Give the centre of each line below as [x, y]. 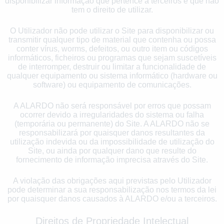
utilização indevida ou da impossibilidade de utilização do [112, 141]
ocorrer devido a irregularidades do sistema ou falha [112, 114]
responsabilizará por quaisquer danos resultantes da [112, 132]
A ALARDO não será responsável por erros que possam [112, 105]
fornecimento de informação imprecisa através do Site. [112, 159]
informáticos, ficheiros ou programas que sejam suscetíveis [112, 57]
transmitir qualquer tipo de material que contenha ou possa [112, 39]
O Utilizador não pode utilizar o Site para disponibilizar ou [112, 30]
